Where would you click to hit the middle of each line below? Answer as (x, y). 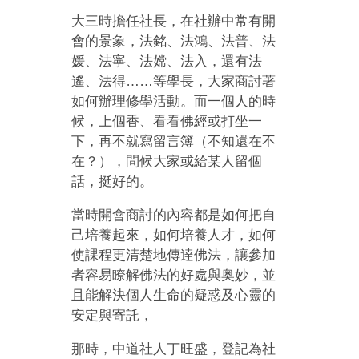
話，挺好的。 (113, 181)
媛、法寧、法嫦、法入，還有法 (167, 61)
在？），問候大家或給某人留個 (167, 161)
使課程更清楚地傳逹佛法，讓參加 (174, 255)
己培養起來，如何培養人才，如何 (174, 235)
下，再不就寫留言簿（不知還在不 (174, 141)
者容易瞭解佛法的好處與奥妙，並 (174, 275)
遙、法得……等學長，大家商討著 (174, 81)
